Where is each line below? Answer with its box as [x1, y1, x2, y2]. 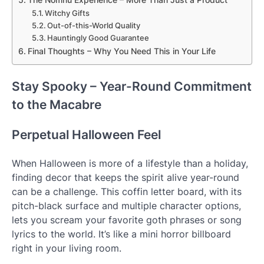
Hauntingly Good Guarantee [47, 32, 150, 42]
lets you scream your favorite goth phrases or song [12, 214, 242, 226]
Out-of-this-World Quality [47, 20, 141, 30]
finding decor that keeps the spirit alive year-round [12, 171, 239, 184]
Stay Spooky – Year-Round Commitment [12, 78, 252, 94]
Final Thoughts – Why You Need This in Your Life [27, 45, 216, 56]
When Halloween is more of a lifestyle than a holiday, [12, 157, 248, 170]
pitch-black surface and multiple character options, [12, 200, 241, 212]
